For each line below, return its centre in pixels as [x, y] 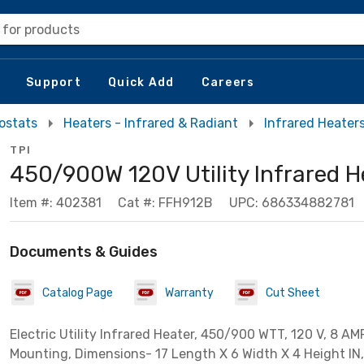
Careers [228, 82]
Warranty [189, 292]
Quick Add [141, 82]
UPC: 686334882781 [292, 203]
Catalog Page [78, 292]
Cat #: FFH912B [165, 203]
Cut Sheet [293, 292]
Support [54, 82]
